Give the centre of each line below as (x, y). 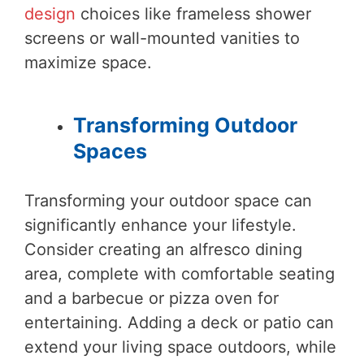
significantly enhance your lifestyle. (160, 225)
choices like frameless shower (193, 13)
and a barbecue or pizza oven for (152, 298)
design (50, 13)
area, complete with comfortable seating (180, 273)
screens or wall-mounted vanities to (162, 38)
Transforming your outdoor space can (168, 200)
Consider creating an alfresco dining (163, 249)
